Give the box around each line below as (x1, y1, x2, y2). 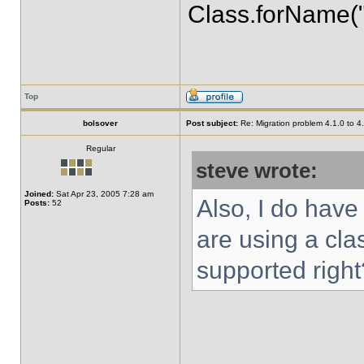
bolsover (83, 119, 118, 128)
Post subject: (186, 119, 238, 128)
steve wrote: (196, 159, 318, 182)
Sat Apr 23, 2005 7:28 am (54, 189, 154, 198)
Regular (85, 144, 115, 153)
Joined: (24, 189, 54, 198)
